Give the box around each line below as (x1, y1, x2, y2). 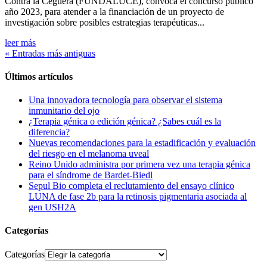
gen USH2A (29, 202, 76, 213)
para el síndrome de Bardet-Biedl (29, 170, 153, 181)
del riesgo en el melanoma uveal (29, 148, 149, 159)
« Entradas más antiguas (5, 48, 95, 58)
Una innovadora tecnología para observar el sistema (29, 95, 222, 105)
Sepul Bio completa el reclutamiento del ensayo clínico (29, 181, 234, 191)
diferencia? (29, 127, 70, 138)
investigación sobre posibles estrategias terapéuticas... (5, 17, 204, 27)
